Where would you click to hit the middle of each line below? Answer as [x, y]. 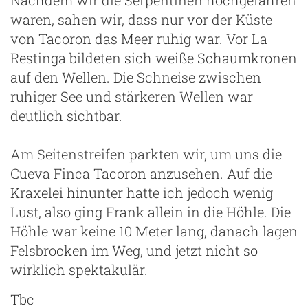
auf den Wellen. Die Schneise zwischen [136, 77]
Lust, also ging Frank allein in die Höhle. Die [151, 211]
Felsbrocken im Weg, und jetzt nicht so [134, 250]
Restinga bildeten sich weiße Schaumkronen [154, 57]
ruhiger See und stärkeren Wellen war [132, 96]
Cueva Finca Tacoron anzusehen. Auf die [141, 173]
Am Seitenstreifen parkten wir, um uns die [146, 154]
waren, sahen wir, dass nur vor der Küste [141, 19]
